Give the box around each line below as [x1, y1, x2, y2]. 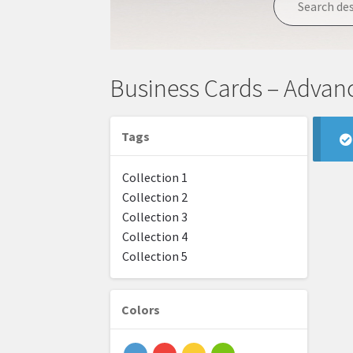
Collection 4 [122, 229, 188, 245]
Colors [121, 302, 161, 318]
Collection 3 [122, 209, 188, 225]
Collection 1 [122, 169, 188, 186]
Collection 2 [122, 189, 188, 206]
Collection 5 [122, 248, 188, 265]
